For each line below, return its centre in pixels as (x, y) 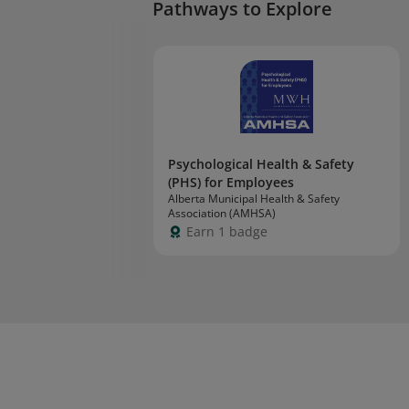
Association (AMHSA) (222, 213)
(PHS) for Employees (231, 182)
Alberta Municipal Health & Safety (254, 199)
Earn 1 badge (227, 231)
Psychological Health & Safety (261, 164)
